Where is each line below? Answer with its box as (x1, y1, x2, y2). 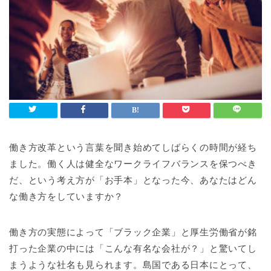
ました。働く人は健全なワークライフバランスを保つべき (9, 158, 257, 169)
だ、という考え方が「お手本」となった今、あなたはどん (9, 174, 257, 185)
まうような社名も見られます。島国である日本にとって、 (9, 259, 257, 270)
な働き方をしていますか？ (9, 191, 124, 201)
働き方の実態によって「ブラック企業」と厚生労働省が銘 (9, 226, 257, 237)
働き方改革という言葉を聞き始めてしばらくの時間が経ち (9, 142, 257, 152)
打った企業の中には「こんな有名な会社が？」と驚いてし (9, 243, 257, 253)
